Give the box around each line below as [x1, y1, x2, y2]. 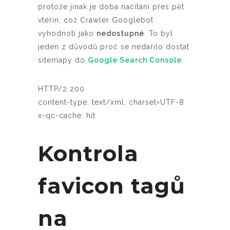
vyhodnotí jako [38, 29, 97, 37]
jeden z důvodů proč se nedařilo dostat [38, 42, 189, 51]
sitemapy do [38, 55, 88, 64]
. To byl [144, 29, 173, 37]
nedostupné [97, 29, 144, 37]
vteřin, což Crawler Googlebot [38, 15, 154, 24]
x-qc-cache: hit [38, 111, 95, 120]
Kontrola [38, 140, 139, 167]
